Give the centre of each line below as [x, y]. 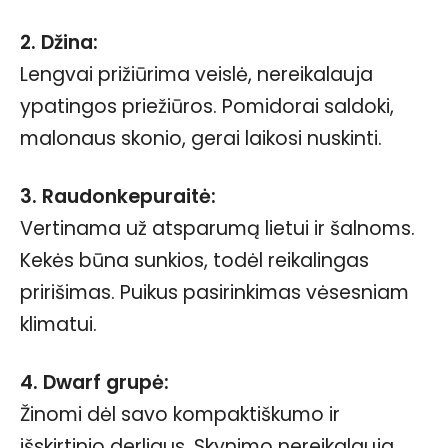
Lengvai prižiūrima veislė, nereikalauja [196, 74]
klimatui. [58, 324]
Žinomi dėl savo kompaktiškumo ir [180, 414]
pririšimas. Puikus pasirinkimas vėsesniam [214, 292]
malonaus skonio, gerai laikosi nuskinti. [201, 138]
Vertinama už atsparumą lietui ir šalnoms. [217, 228]
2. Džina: [59, 42]
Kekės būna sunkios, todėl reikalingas [194, 260]
